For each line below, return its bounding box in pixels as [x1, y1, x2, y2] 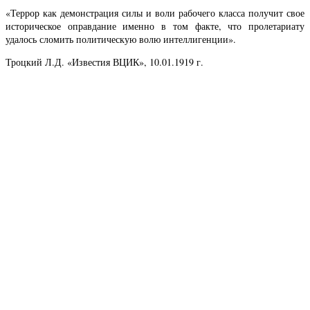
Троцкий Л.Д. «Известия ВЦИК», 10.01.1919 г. [6, 55, 203, 69]
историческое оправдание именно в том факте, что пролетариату [6, 19, 304, 33]
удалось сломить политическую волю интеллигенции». [6, 32, 236, 46]
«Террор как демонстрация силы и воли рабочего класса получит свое [6, 6, 304, 19]
